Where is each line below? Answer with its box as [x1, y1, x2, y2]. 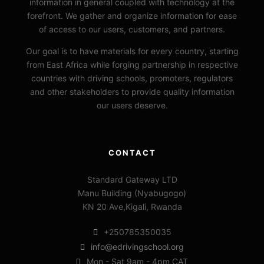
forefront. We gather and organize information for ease [27, 10, 237, 21]
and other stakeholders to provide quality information [29, 86, 235, 97]
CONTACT [108, 147, 156, 157]
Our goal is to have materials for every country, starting [25, 45, 239, 56]
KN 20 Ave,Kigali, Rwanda [82, 201, 182, 212]
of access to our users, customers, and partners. [39, 24, 225, 34]
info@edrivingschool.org [91, 241, 184, 252]
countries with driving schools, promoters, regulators [31, 72, 233, 83]
